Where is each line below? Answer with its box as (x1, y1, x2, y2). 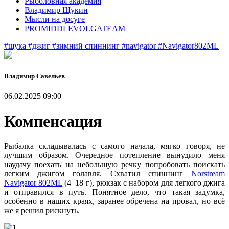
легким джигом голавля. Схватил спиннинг (4, 169, 191, 178)
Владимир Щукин (25, 6, 88, 14)
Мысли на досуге (25, 15, 85, 24)
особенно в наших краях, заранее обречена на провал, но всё (4, 197, 225, 206)
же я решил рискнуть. (4, 206, 80, 215)
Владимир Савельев (4, 72, 65, 80)
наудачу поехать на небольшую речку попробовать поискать (4, 160, 225, 169)
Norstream (191, 169, 225, 178)
